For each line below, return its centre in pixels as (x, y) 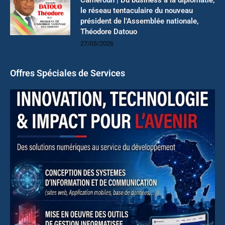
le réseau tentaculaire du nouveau (137, 10)
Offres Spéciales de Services (68, 73)
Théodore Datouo (109, 31)
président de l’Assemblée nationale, (140, 21)
